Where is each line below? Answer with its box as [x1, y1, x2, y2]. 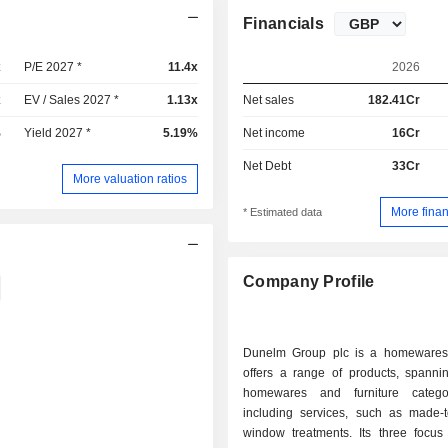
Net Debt [243, 159, 292, 173]
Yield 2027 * [24, 126, 92, 140]
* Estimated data [243, 206, 323, 219]
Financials [243, 15, 325, 32]
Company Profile [243, 273, 375, 291]
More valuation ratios [73, 171, 188, 186]
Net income [243, 126, 306, 140]
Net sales [243, 93, 295, 107]
